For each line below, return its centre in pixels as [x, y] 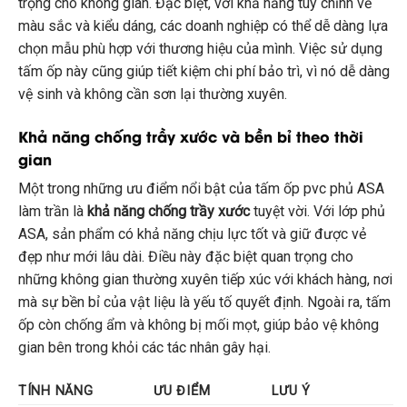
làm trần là [53, 211]
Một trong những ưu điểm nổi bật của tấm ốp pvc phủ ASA [201, 188]
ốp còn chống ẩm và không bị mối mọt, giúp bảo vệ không [199, 324]
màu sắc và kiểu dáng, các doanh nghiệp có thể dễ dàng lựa [203, 26]
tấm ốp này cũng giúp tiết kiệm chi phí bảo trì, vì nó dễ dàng [204, 72]
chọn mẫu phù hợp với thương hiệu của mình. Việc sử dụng [200, 49]
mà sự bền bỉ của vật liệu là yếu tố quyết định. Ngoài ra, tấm [204, 302]
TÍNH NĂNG [56, 391]
